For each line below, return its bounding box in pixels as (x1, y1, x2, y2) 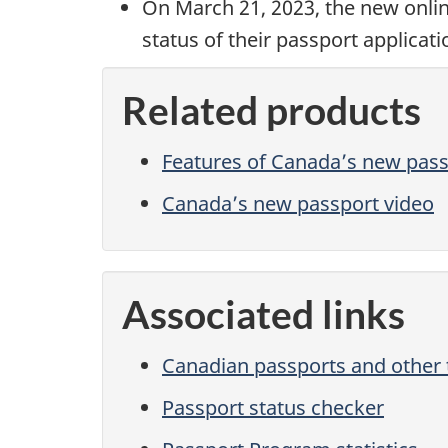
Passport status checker (162, 393, 384, 421)
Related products (122, 87, 421, 134)
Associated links (122, 291, 405, 338)
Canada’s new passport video (162, 189, 434, 217)
